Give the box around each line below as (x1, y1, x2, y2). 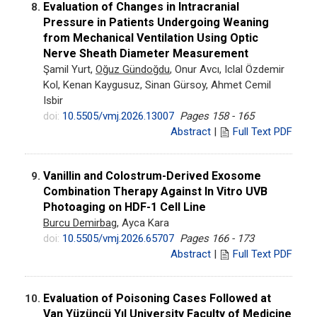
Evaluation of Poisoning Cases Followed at (43, 291, 271, 305)
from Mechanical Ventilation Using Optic (43, 30, 258, 45)
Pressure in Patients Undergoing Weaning (43, 15, 269, 29)
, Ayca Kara (117, 216, 169, 229)
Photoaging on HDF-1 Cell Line (43, 200, 206, 214)
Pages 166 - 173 (180, 231, 254, 245)
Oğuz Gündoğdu (96, 62, 170, 76)
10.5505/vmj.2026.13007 (62, 109, 174, 122)
